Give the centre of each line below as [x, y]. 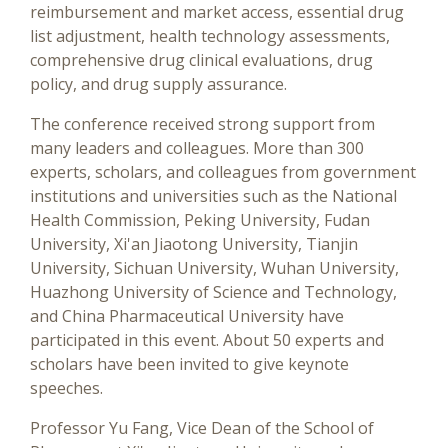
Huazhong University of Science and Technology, [213, 292]
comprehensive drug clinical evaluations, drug [201, 60]
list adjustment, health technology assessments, [210, 36]
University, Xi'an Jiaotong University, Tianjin [194, 244]
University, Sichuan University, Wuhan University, [214, 268]
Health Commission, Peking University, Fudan [200, 220]
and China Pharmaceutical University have [187, 316]
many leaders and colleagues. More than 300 [197, 148]
